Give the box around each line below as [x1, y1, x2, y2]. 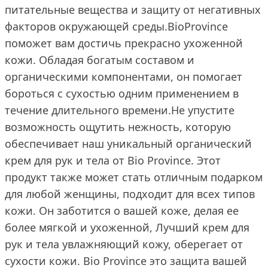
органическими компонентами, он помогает [5, 69, 242, 84]
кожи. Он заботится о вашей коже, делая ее [5, 203, 239, 218]
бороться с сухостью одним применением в [5, 86, 239, 100]
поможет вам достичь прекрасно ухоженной [5, 36, 243, 50]
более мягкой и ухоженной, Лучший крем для [5, 220, 249, 234]
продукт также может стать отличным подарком [5, 170, 263, 184]
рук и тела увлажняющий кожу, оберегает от [5, 237, 243, 251]
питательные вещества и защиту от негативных [5, 2, 261, 17]
